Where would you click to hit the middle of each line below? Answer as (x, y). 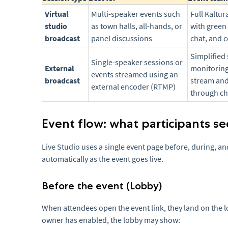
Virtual (57, 14)
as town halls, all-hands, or (137, 26)
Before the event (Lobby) (102, 186)
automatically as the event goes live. (103, 159)
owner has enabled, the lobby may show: (111, 220)
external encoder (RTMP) (133, 87)
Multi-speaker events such (136, 14)
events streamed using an (135, 75)
